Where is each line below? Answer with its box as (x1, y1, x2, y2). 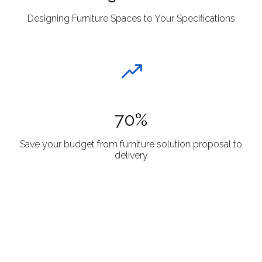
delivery (114, 150, 148, 161)
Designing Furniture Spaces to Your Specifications (27, 13, 235, 24)
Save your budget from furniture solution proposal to (20, 139, 242, 150)
